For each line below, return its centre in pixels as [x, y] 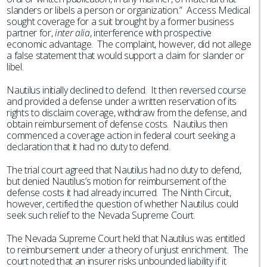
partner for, [31, 33]
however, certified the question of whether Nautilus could [122, 204]
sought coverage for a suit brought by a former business [120, 21]
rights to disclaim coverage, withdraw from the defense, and [127, 113]
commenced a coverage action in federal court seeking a [121, 135]
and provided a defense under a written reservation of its [122, 101]
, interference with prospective [150, 33]
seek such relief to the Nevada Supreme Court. [101, 215]
